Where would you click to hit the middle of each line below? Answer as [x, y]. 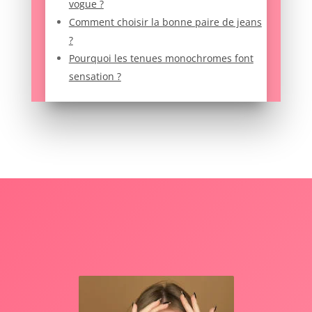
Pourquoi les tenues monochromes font [161, 58]
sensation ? [95, 76]
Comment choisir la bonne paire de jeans [165, 22]
